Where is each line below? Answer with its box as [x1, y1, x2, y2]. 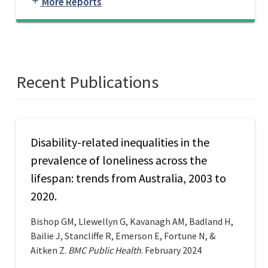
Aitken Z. [30, 244, 68, 257]
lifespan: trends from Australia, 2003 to [30, 170, 226, 186]
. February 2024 [141, 244, 202, 257]
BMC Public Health [68, 244, 141, 257]
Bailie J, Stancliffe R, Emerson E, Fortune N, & [30, 230, 215, 242]
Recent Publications [16, 71, 159, 93]
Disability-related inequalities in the [30, 135, 209, 150]
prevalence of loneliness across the [30, 153, 207, 168]
